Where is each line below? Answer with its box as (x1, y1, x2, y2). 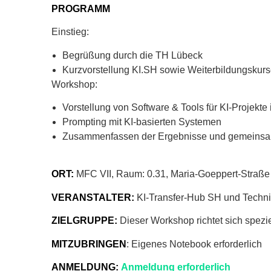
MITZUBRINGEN (51, 238, 126, 249)
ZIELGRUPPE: (51, 215, 117, 226)
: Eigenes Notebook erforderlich (126, 238, 262, 249)
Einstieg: (51, 27, 89, 38)
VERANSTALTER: (51, 192, 134, 203)
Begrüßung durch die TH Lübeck (62, 50, 203, 60)
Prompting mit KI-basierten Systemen (62, 116, 221, 127)
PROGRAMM (51, 3, 110, 14)
